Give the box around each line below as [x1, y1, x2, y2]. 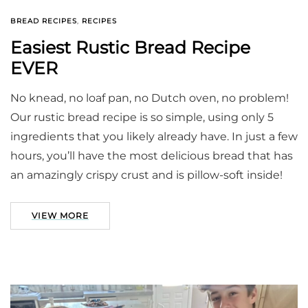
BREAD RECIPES [10, 16, 77, 26]
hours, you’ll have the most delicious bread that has [10, 149, 293, 163]
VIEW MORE [32, 210, 89, 221]
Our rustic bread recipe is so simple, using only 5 [10, 111, 274, 124]
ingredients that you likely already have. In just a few [10, 130, 298, 144]
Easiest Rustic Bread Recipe [10, 37, 250, 58]
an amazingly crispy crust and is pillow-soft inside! [10, 168, 283, 182]
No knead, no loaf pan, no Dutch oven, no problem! [10, 91, 289, 105]
